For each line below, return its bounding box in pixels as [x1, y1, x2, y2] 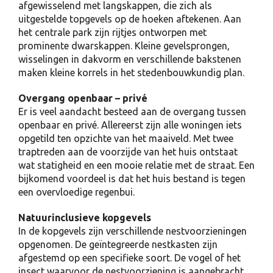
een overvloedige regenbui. [18, 186, 135, 197]
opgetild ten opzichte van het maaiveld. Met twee [18, 133, 233, 144]
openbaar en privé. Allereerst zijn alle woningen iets [18, 119, 242, 130]
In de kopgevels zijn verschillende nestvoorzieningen [18, 225, 247, 236]
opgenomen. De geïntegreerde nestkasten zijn [18, 239, 218, 250]
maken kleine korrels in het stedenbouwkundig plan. [18, 67, 244, 78]
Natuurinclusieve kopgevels [18, 212, 151, 223]
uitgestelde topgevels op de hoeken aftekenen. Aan [18, 13, 241, 24]
